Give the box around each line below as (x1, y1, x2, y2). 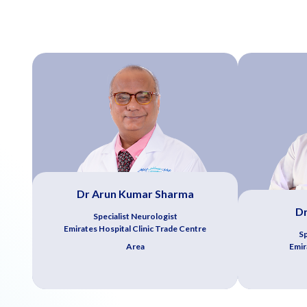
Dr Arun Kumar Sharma (76, 186, 194, 200)
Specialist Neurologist (93, 210, 177, 221)
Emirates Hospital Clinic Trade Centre (64, 223, 206, 234)
